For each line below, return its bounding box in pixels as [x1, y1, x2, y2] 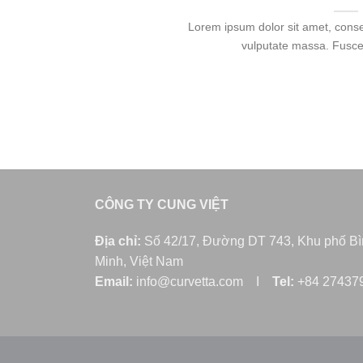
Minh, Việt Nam [95, 254, 183, 269]
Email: [95, 275, 133, 289]
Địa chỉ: [95, 234, 144, 249]
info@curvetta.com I [133, 275, 272, 289]
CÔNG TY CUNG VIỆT [95, 197, 228, 211]
